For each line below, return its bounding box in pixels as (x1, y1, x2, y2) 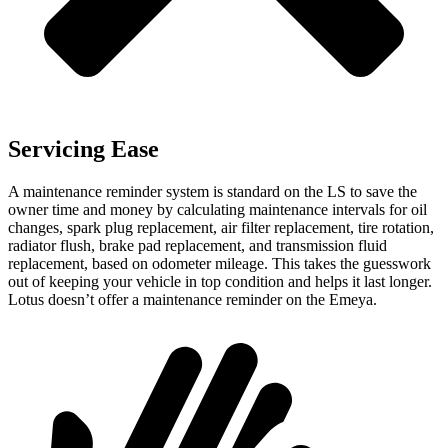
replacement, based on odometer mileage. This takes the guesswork (8, 255, 431, 273)
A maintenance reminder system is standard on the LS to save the (8, 183, 417, 201)
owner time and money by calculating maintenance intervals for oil (8, 201, 427, 219)
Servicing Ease (8, 136, 159, 163)
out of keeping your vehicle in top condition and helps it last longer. (8, 273, 432, 291)
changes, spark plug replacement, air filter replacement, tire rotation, (8, 219, 434, 237)
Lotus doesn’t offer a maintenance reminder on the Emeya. (8, 291, 377, 309)
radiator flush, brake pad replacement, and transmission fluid (8, 237, 387, 255)
